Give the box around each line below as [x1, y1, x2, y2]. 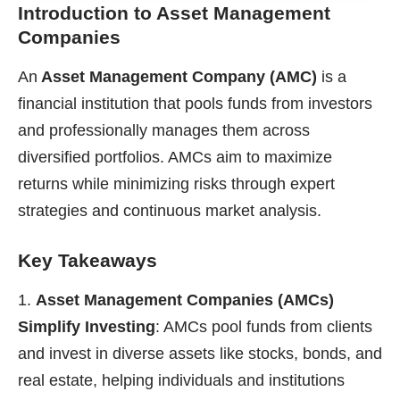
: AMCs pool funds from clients [155, 317, 372, 336]
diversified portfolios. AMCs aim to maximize [18, 147, 332, 166]
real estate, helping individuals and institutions [18, 371, 345, 389]
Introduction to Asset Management [18, 2, 330, 23]
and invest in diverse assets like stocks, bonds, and [18, 344, 382, 362]
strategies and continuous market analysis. [18, 201, 321, 220]
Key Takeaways [18, 249, 157, 271]
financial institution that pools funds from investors [18, 94, 372, 112]
